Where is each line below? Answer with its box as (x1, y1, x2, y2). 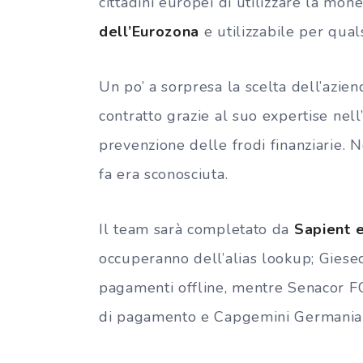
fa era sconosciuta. (99, 164, 228, 184)
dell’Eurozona (99, 21, 200, 41)
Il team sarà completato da (99, 219, 290, 239)
